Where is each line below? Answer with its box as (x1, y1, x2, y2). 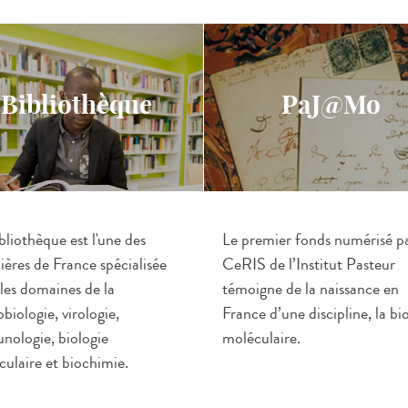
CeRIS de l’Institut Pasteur (222, 252, 395, 276)
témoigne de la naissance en (222, 277, 399, 301)
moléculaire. (222, 326, 301, 350)
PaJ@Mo (281, 88, 381, 121)
